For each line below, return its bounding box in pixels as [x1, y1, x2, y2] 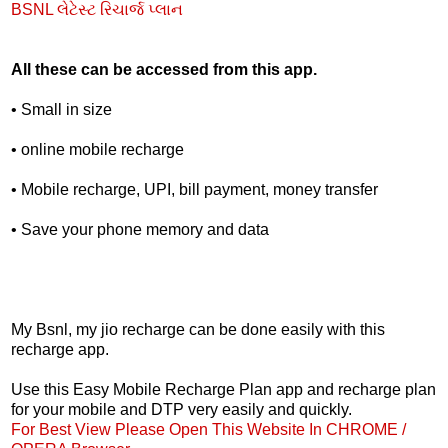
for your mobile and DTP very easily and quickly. [11, 400, 352, 418]
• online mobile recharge [11, 140, 184, 158]
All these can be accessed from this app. [11, 60, 317, 78]
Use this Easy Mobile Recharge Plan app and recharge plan [11, 380, 436, 398]
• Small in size [11, 100, 112, 118]
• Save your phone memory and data [11, 220, 269, 238]
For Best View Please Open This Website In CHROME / [11, 420, 406, 438]
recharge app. [11, 340, 109, 358]
